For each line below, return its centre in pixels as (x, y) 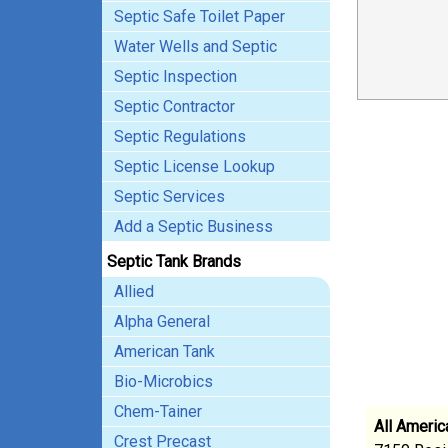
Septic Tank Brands (174, 261)
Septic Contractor (174, 106)
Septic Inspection (175, 76)
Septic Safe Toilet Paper (199, 16)
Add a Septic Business (193, 226)
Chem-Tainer (158, 411)
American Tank (164, 351)
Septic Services (169, 196)
